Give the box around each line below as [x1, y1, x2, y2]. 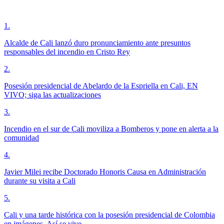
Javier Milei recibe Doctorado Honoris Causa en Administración [4, 167, 206, 176]
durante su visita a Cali [4, 176, 75, 185]
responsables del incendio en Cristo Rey [4, 47, 130, 56]
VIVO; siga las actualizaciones [4, 90, 101, 99]
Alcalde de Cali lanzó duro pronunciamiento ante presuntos [4, 38, 190, 47]
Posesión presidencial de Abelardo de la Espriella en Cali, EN [4, 81, 198, 90]
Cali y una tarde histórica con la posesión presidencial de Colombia [4, 210, 215, 219]
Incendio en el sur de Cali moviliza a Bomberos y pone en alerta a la [4, 124, 218, 133]
